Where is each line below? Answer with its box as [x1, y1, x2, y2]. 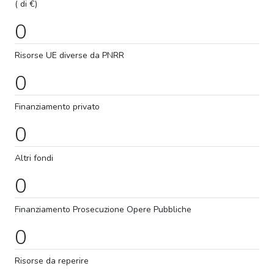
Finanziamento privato [15, 100, 100, 113]
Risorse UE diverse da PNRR [15, 49, 124, 61]
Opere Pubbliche [124, 203, 191, 215]
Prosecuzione [70, 203, 124, 215]
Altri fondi [15, 152, 53, 164]
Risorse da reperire [15, 254, 89, 267]
